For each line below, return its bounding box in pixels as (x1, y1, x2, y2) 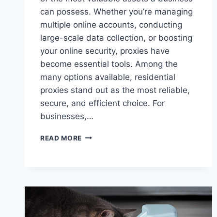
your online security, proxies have (40, 46, 170, 56)
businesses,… (40, 111, 93, 121)
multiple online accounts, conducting (40, 19, 182, 30)
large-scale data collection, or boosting (40, 32, 192, 43)
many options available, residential (40, 72, 175, 82)
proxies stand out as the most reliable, (40, 85, 190, 95)
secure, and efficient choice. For (40, 98, 165, 108)
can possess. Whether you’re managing (40, 6, 193, 16)
